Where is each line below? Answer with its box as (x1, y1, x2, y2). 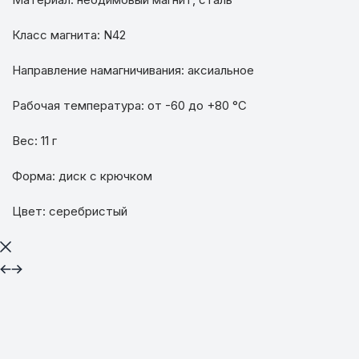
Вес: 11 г (12, 132, 61, 148)
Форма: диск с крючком (12, 167, 156, 184)
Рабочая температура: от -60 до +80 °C (12, 97, 251, 113)
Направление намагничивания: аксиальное (12, 62, 258, 78)
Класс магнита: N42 (12, 26, 127, 42)
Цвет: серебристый (12, 203, 128, 219)
